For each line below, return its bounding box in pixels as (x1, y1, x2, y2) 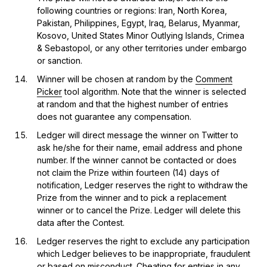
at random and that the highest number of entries (36, 98, 228, 109)
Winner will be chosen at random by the (36, 73, 195, 84)
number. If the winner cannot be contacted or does (36, 154, 237, 165)
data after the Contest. (36, 217, 127, 228)
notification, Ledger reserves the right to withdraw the (36, 179, 248, 190)
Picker (36, 86, 62, 97)
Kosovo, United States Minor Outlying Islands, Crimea (36, 30, 244, 41)
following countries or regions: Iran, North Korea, (36, 5, 227, 15)
